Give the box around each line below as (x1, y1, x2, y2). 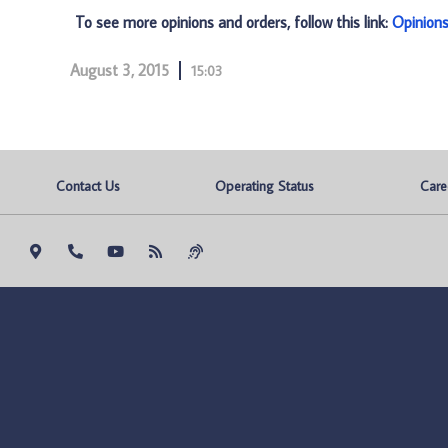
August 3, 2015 (70, 60, 169, 80)
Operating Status (215, 177, 315, 195)
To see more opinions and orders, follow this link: (75, 12, 392, 32)
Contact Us (56, 177, 121, 195)
